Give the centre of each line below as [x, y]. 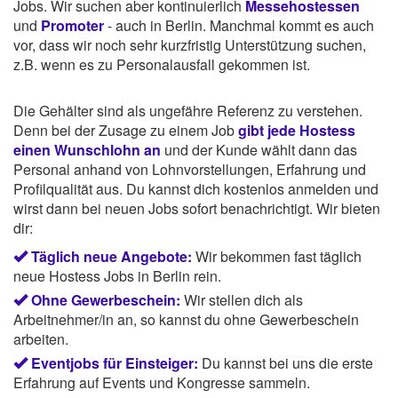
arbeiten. [41, 338]
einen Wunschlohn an [87, 149]
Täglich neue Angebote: [111, 256]
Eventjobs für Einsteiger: [115, 362]
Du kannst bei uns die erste [287, 362]
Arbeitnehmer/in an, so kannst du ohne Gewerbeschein [186, 319]
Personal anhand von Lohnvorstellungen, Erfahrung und [190, 169]
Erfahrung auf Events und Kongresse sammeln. [162, 382]
